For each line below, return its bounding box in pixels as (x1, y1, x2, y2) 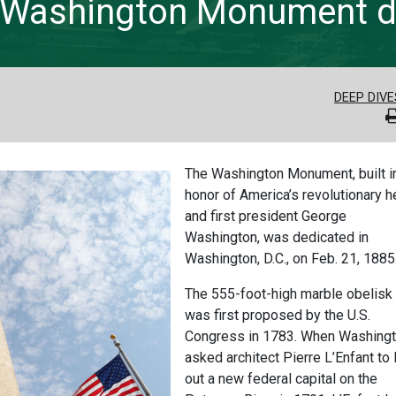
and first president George (185, 208, 346, 225)
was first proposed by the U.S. (185, 307, 370, 324)
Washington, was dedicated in (185, 229, 369, 247)
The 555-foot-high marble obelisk (185, 286, 392, 303)
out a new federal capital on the (185, 370, 377, 388)
